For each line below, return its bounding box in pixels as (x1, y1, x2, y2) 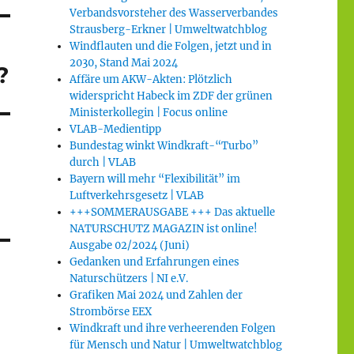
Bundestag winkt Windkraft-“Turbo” (70, 139, 259, 153)
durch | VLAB (70, 156, 137, 170)
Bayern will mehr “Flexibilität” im (70, 172, 241, 186)
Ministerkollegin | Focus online (70, 106, 228, 120)
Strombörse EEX (70, 305, 153, 319)
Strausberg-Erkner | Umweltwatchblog (70, 23, 268, 37)
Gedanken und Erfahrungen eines (70, 255, 240, 269)
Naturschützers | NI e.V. (70, 272, 189, 286)
